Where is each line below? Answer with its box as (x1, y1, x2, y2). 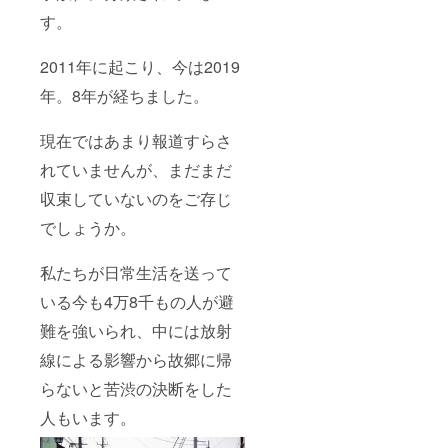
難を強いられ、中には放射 (40, 318, 232, 342)
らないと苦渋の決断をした (40, 376, 232, 400)
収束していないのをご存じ (40, 186, 232, 210)
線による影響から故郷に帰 (40, 347, 232, 371)
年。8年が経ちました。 (40, 83, 209, 107)
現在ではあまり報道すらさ (40, 128, 232, 152)
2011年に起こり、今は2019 (40, 54, 240, 78)
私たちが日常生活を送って (40, 260, 232, 284)
